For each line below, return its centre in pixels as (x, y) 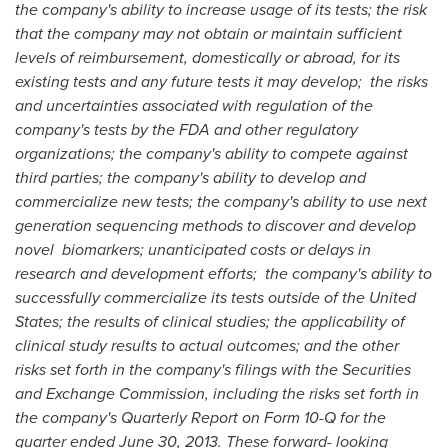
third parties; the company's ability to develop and (190, 177)
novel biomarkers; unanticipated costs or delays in (193, 249)
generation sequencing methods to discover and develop (215, 225)
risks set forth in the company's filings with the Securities (213, 369)
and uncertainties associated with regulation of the (194, 105)
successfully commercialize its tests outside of (178, 297)
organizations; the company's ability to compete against (211, 153)
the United (379, 297)
